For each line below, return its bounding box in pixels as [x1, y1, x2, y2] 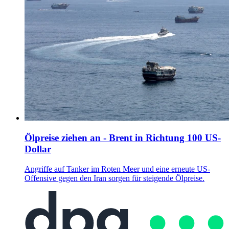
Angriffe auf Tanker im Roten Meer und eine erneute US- [25, 164, 210, 173]
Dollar [25, 143, 51, 154]
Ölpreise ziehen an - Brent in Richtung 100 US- [25, 132, 221, 143]
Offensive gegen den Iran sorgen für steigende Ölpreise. [25, 173, 204, 182]
